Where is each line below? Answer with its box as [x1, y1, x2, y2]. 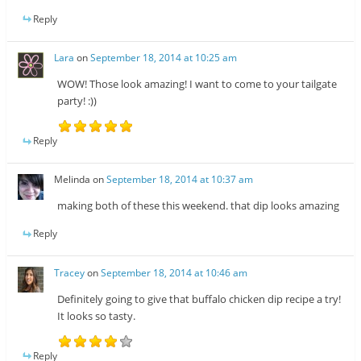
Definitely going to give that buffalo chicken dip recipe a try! [57, 291, 342, 306]
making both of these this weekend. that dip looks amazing [57, 198, 340, 214]
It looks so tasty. [57, 308, 136, 323]
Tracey [54, 265, 85, 280]
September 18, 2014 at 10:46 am [101, 265, 248, 280]
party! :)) [57, 93, 98, 109]
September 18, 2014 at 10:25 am [90, 51, 238, 65]
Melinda [54, 172, 91, 187]
